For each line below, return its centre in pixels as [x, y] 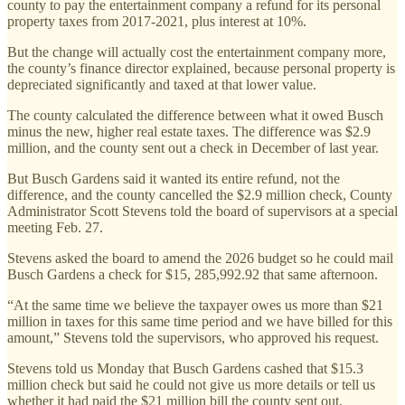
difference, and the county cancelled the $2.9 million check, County [200, 194]
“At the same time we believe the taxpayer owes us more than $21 [195, 305]
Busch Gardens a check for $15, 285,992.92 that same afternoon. [193, 274]
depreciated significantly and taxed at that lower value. [162, 84]
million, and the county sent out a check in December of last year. [193, 147]
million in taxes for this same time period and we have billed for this [200, 321]
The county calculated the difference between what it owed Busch [195, 115]
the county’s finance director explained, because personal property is [201, 68]
